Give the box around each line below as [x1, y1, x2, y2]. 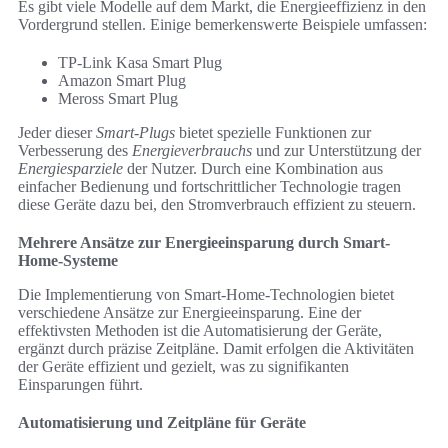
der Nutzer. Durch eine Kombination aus [123, 160, 383, 178]
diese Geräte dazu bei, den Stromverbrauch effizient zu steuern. [18, 196, 416, 214]
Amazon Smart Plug [58, 72, 186, 90]
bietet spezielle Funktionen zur [175, 124, 371, 142]
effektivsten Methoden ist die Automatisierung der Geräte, [18, 322, 382, 340]
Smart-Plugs [96, 124, 175, 142]
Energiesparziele [18, 160, 123, 178]
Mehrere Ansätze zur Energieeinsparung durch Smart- [18, 234, 390, 252]
